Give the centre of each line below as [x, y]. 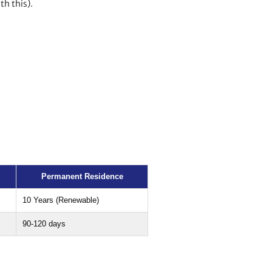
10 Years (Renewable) [61, 200]
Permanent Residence [82, 176]
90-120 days [44, 224]
